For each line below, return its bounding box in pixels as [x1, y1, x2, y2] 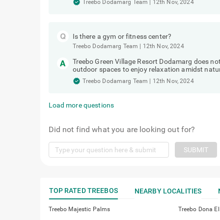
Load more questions [48, 101, 114, 109]
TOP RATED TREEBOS [49, 187, 118, 194]
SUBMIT [183, 146, 208, 154]
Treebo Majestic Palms [48, 206, 110, 213]
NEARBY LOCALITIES [134, 187, 202, 195]
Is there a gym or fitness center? [72, 32, 172, 40]
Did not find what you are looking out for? [48, 125, 195, 134]
